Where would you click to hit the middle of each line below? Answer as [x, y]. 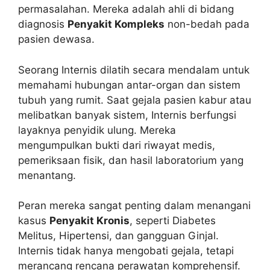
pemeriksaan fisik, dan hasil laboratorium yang [131, 160]
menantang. [47, 175]
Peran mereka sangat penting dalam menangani [134, 206]
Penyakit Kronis [89, 221]
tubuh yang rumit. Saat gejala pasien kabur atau [135, 100]
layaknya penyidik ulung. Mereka [97, 130]
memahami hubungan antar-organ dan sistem [129, 85]
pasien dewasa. [56, 39]
